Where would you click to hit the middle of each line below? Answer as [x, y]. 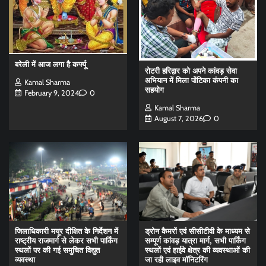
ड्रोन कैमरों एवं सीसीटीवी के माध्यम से [197, 231]
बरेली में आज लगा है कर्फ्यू [50, 64]
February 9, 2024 [52, 93]
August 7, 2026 [179, 118]
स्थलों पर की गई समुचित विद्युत [57, 250]
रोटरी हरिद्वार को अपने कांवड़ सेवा [191, 71]
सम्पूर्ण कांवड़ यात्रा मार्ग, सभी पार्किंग [195, 240]
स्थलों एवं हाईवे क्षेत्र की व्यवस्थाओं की [197, 250]
